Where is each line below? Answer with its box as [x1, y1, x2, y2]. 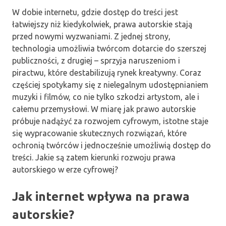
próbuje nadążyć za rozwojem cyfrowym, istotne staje [12, 116, 208, 126]
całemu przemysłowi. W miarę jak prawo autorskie [12, 104, 196, 114]
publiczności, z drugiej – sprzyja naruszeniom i [12, 55, 180, 65]
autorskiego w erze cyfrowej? [12, 164, 118, 174]
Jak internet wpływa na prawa [12, 189, 190, 203]
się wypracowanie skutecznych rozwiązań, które [12, 128, 187, 138]
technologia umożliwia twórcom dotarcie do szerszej [12, 43, 206, 53]
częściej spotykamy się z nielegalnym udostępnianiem [12, 80, 208, 89]
